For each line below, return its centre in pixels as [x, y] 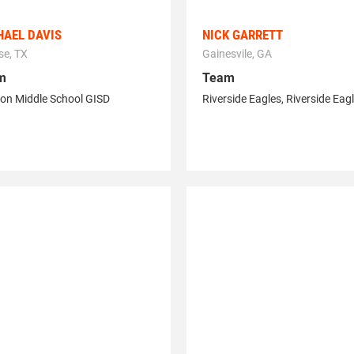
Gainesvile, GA [237, 54]
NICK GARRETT [242, 35]
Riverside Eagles [241, 99]
